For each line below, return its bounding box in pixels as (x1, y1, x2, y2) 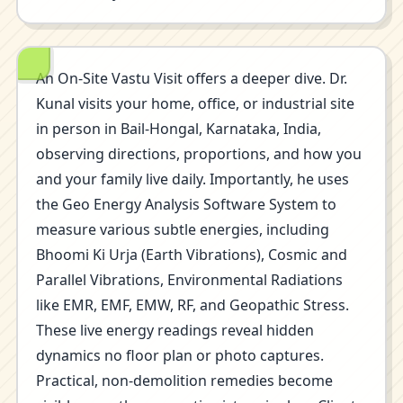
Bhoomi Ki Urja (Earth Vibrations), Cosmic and (36, 245, 347, 264)
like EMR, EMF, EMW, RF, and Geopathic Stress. (36, 295, 349, 315)
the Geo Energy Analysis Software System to (36, 194, 336, 214)
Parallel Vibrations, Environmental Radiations (36, 270, 343, 290)
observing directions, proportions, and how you (36, 144, 362, 164)
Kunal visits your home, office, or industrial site (36, 94, 354, 113)
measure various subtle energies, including (36, 219, 329, 239)
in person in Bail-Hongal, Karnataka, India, (36, 119, 321, 139)
